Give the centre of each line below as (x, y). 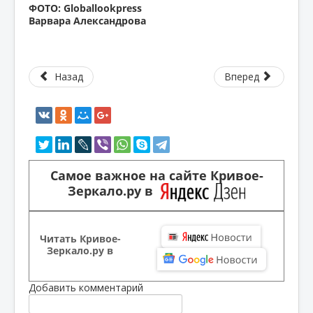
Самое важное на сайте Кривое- (156, 175)
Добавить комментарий (86, 287)
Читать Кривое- (80, 238)
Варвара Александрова (87, 20)
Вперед (241, 76)
